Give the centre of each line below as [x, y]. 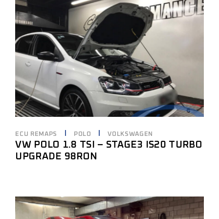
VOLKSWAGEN [130, 134]
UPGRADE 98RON [56, 156]
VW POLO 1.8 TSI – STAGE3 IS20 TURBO [109, 144]
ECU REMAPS [36, 134]
